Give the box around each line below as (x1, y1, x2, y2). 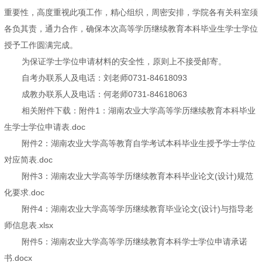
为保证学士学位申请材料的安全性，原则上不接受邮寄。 (22, 57, 226, 67)
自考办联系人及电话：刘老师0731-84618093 (22, 73, 187, 83)
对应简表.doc (4, 155, 53, 165)
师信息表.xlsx (4, 220, 53, 230)
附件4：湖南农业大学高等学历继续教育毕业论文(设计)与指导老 (22, 204, 253, 214)
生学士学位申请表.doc (4, 122, 85, 132)
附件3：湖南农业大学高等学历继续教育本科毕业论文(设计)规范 (22, 171, 253, 181)
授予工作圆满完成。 (4, 40, 78, 50)
